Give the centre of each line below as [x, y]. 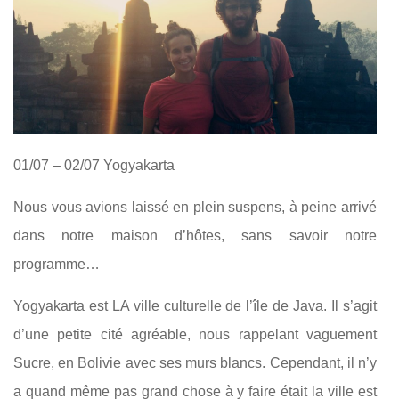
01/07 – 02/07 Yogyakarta [94, 165]
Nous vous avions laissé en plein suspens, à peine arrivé [195, 207]
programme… [57, 264]
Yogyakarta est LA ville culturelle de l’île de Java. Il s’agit [195, 305]
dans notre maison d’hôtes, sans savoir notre [195, 235]
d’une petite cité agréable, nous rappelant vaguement [195, 334]
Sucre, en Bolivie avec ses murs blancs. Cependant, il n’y [195, 362]
